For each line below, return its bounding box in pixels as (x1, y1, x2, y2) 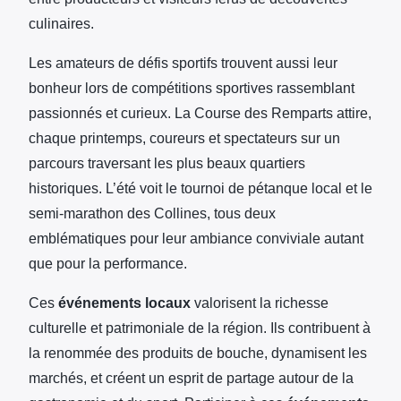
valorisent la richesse (191, 294, 328, 311)
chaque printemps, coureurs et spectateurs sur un (29, 130, 340, 146)
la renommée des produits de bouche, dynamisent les (29, 345, 367, 361)
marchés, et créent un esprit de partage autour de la (29, 370, 354, 386)
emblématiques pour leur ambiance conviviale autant (29, 230, 363, 246)
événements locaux (58, 294, 191, 311)
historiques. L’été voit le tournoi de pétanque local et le (29, 180, 372, 196)
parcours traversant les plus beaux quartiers (29, 155, 305, 171)
